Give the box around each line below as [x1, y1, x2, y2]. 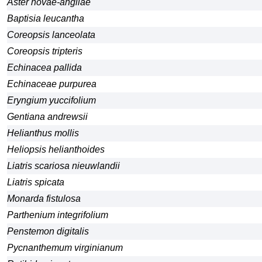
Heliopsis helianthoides [7, 144, 105, 154]
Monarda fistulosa [7, 194, 81, 204]
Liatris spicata [7, 177, 64, 187]
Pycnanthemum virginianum [7, 243, 123, 253]
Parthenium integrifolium [7, 210, 108, 220]
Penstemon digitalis [7, 226, 89, 236]
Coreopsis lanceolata [7, 30, 95, 40]
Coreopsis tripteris [7, 46, 82, 56]
